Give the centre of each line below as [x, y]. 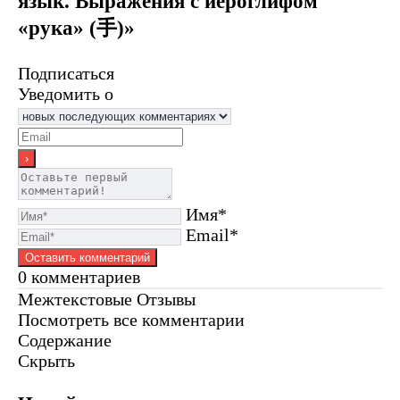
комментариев [83, 276]
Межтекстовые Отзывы [107, 299]
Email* [212, 234]
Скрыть [46, 360]
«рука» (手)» [76, 28]
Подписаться [66, 73]
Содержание [65, 340]
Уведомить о [66, 93]
